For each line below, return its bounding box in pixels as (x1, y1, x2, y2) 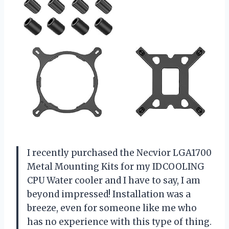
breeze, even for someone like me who (27, 202, 197, 214)
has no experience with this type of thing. (27, 216, 212, 227)
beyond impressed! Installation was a (27, 188, 191, 200)
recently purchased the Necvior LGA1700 (30, 147, 212, 158)
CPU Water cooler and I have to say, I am (27, 174, 200, 186)
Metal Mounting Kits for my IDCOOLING (27, 161, 204, 172)
